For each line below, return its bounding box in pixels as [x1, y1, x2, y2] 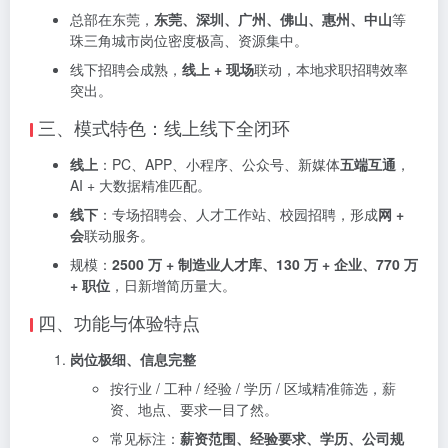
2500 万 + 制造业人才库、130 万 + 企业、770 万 [112, 254, 418, 275]
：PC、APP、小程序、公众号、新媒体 [98, 154, 340, 175]
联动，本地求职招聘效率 [254, 59, 408, 80]
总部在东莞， [70, 9, 154, 30]
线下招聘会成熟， [70, 59, 182, 80]
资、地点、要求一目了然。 [110, 399, 278, 420]
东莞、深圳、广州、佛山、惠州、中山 [154, 9, 392, 30]
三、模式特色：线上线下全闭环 [38, 114, 290, 141]
